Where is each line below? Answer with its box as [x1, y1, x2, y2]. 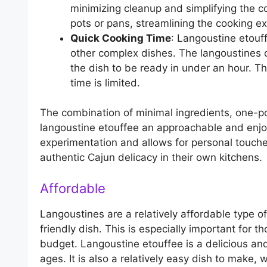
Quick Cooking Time [70, 32, 171, 44]
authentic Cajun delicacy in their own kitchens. [40, 151, 262, 164]
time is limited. [70, 76, 140, 89]
